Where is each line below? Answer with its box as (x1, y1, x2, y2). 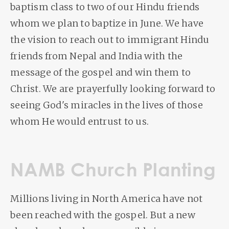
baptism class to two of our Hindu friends (10, 1, 200, 13)
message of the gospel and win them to (10, 66, 191, 78)
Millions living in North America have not (10, 193, 203, 204)
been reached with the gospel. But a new (10, 209, 195, 221)
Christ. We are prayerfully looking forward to (10, 83, 216, 95)
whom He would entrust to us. (10, 116, 149, 127)
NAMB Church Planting (10, 158, 216, 180)
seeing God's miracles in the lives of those (10, 99, 203, 111)
